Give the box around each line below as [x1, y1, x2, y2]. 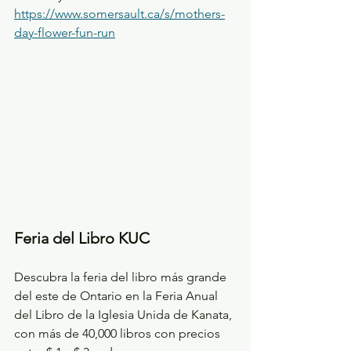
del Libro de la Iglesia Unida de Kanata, [14, 306, 235, 322]
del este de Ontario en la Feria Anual [14, 288, 221, 303]
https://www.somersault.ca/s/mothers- [14, 6, 225, 22]
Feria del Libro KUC [14, 228, 150, 248]
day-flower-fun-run [14, 25, 115, 41]
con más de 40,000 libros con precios [14, 325, 223, 341]
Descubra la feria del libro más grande [14, 269, 230, 284]
